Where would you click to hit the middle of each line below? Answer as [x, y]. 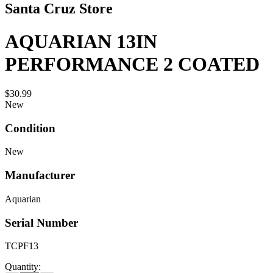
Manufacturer [40, 175]
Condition [30, 128]
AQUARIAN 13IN [81, 41]
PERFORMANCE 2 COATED [132, 64]
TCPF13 [22, 246]
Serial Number [41, 222]
